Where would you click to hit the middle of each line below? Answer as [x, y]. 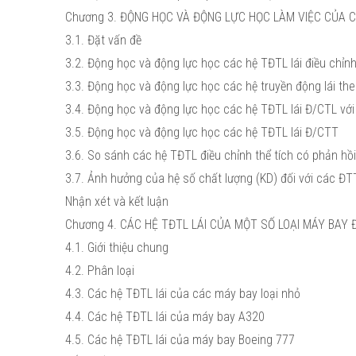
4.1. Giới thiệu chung [117, 248]
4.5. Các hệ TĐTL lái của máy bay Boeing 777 [180, 340]
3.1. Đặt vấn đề [103, 40]
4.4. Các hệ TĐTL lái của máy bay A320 [166, 317]
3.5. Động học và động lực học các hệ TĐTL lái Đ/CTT [202, 132]
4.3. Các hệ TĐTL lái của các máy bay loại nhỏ [184, 294]
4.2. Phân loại [100, 271]
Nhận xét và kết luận [117, 201]
